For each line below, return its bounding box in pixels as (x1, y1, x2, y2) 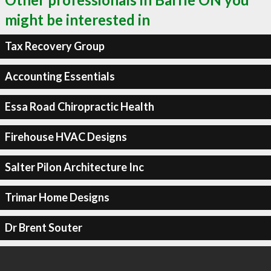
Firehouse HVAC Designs (4, 130, 127, 143)
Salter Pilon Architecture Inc (4, 160, 144, 174)
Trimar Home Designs (4, 191, 109, 204)
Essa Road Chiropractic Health (4, 100, 154, 113)
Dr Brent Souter (4, 221, 82, 234)
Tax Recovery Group (4, 39, 105, 53)
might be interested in (5, 10, 150, 28)
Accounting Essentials (4, 70, 115, 83)
